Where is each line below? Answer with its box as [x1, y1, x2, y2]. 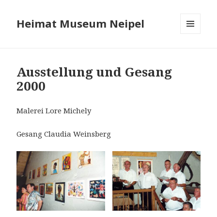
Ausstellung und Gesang [16, 63, 172, 81]
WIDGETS [180, 50, 209, 59]
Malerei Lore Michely [16, 106, 92, 116]
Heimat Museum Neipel [16, 16, 145, 31]
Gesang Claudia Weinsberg [16, 129, 111, 139]
